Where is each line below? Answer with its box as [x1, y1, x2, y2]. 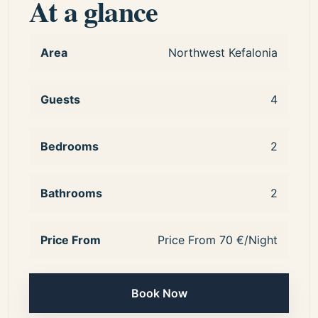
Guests [40, 92, 80, 107]
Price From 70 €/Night [158, 233, 278, 248]
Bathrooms [40, 186, 102, 201]
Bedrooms [40, 139, 99, 154]
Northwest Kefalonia [168, 45, 278, 60]
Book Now [131, 286, 187, 301]
